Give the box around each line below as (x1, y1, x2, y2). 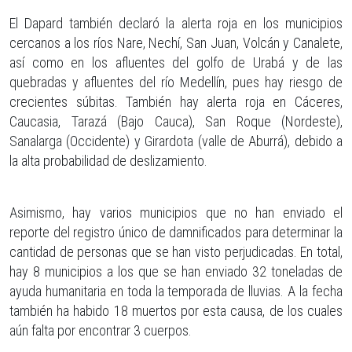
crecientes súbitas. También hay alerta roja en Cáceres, (9, 93, 343, 110)
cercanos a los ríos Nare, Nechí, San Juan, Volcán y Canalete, (9, 34, 343, 51)
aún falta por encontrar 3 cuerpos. (9, 321, 192, 339)
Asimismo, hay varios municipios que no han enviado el (9, 203, 343, 221)
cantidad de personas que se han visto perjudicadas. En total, (9, 243, 343, 260)
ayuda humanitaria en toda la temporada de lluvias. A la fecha (9, 282, 343, 299)
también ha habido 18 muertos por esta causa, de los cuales (9, 302, 343, 319)
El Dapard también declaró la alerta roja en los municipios (9, 14, 343, 31)
